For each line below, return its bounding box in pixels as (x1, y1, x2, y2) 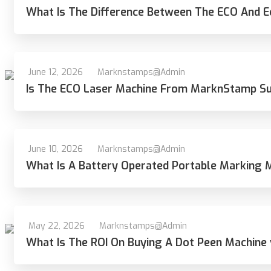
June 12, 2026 (28, 67, 83, 78)
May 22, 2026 (28, 220, 85, 232)
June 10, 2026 (28, 143, 83, 155)
